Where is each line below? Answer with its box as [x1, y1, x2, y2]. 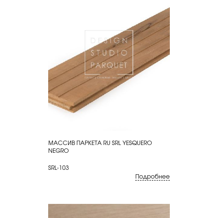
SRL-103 [48, 163, 69, 172]
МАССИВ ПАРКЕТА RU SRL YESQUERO [48, 138, 152, 147]
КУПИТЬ [69, 138, 89, 146]
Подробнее [135, 171, 170, 181]
